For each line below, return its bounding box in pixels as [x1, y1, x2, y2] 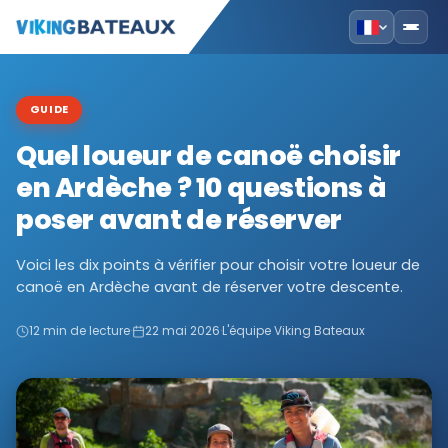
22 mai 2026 [145, 322, 220, 340]
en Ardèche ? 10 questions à [16, 168, 387, 206]
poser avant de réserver [16, 200, 342, 238]
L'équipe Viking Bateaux [222, 322, 365, 340]
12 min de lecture [29, 322, 130, 340]
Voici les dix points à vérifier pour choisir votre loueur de [16, 254, 420, 275]
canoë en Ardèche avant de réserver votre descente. [16, 276, 403, 297]
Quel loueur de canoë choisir [16, 136, 401, 174]
